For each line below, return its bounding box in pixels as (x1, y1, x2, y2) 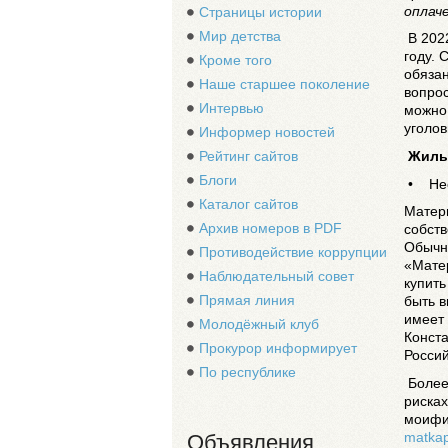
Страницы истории (199, 4, 322, 20)
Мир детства (199, 28, 281, 44)
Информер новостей (199, 124, 335, 140)
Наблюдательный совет (199, 268, 354, 284)
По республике (199, 364, 296, 380)
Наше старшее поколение (199, 76, 370, 92)
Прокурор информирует (199, 340, 357, 356)
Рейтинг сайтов (199, 148, 298, 164)
